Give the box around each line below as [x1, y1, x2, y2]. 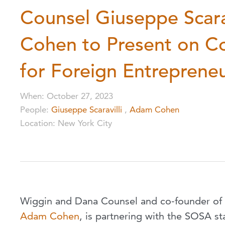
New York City [58, 118, 112, 129]
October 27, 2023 [47, 91, 113, 101]
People [20, 104, 46, 115]
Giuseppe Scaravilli [51, 104, 122, 115]
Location [20, 118, 53, 129]
